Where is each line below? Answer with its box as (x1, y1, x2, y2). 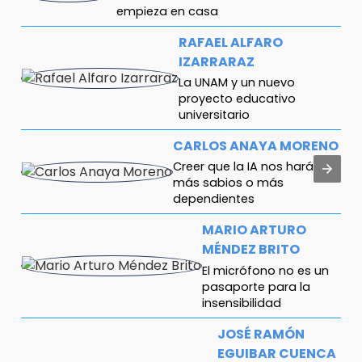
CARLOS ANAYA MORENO (173, 137, 339, 156)
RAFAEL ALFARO (179, 33, 283, 53)
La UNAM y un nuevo (179, 74, 295, 91)
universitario (179, 107, 250, 124)
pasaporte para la (202, 278, 310, 295)
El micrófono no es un (202, 262, 329, 279)
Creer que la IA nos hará (173, 158, 314, 175)
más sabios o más (173, 175, 284, 192)
